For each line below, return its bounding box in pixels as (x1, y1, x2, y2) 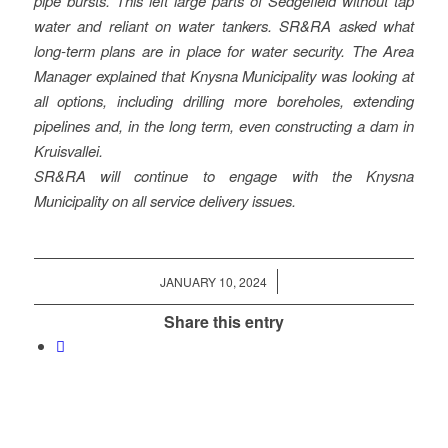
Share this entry (163, 310, 284, 334)
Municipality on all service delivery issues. (33, 190, 296, 212)
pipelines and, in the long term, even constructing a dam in (33, 115, 415, 137)
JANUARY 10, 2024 (159, 273, 267, 291)
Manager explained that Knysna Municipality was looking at (33, 65, 415, 87)
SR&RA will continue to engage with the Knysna (33, 165, 415, 187)
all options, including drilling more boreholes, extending (33, 90, 415, 112)
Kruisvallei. (33, 140, 103, 162)
